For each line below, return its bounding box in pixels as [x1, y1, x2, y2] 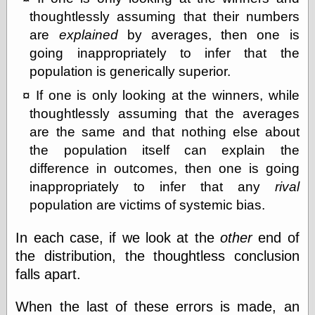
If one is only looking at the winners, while [35, 87, 300, 103]
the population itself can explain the [30, 142, 300, 157]
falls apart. [15, 266, 82, 283]
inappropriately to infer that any [30, 179, 275, 194]
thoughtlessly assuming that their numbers [30, 8, 300, 24]
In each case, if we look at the [15, 230, 220, 246]
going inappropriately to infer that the [30, 45, 300, 60]
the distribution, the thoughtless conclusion [15, 248, 300, 264]
